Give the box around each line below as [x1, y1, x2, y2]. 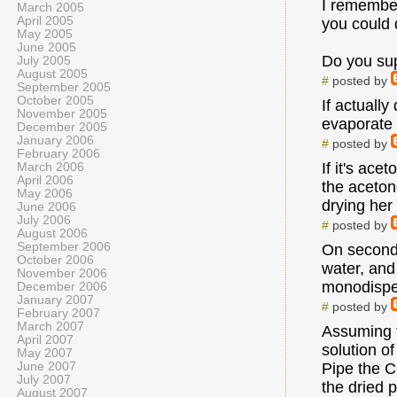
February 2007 [17, 307, 100, 320]
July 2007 [17, 373, 71, 386]
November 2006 [17, 267, 107, 280]
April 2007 [17, 333, 74, 346]
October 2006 [17, 253, 94, 267]
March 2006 [17, 160, 84, 174]
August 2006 [17, 227, 88, 240]
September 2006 [17, 240, 111, 253]
